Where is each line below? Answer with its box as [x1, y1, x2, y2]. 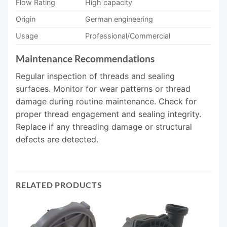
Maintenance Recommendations [16, 53, 155, 65]
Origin [16, 15, 35, 24]
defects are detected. [16, 134, 98, 144]
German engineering [85, 15, 154, 24]
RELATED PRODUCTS [16, 179, 102, 190]
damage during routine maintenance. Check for [16, 96, 197, 106]
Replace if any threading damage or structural [16, 121, 192, 132]
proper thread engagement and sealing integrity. [16, 108, 201, 119]
